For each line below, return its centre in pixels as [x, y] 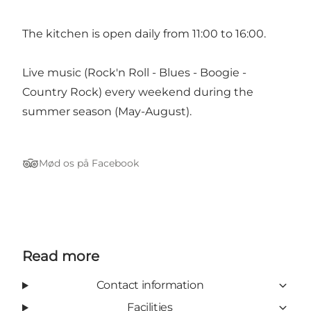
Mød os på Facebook [89, 163]
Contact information [150, 285]
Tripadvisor [52, 170]
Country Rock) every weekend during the [138, 92]
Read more [61, 257]
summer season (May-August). [107, 112]
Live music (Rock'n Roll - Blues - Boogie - [134, 73]
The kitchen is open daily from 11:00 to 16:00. [144, 34]
